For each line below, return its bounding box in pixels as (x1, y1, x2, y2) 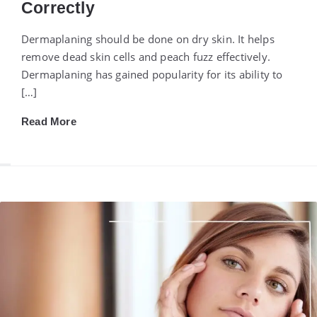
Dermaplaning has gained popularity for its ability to (21, 67, 283, 82)
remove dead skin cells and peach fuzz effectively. (21, 50, 271, 64)
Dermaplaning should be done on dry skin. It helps (21, 32, 275, 47)
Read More (21, 115, 76, 128)
